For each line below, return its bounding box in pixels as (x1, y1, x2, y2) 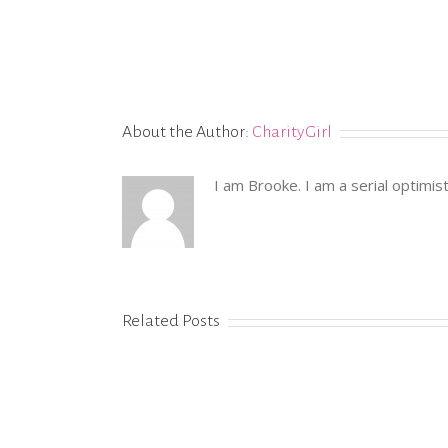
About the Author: (122, 123, 252, 141)
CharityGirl (252, 123, 332, 141)
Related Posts (122, 312, 220, 330)
